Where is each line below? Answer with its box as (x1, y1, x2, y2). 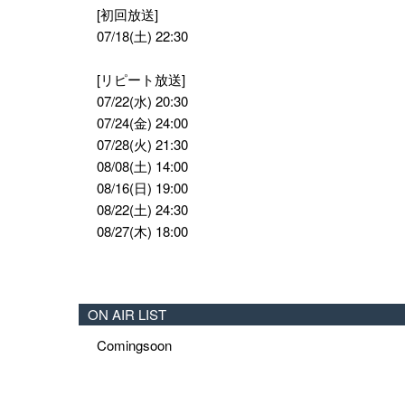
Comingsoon (97, 335, 172, 355)
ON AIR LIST (88, 305, 166, 325)
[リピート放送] (97, 70, 185, 89)
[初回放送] (97, 5, 158, 24)
